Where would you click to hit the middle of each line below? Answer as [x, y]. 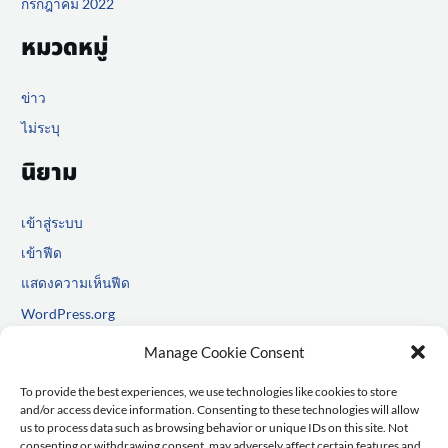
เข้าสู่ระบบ [52, 222]
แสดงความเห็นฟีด [76, 283]
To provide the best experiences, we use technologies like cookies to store [208, 391]
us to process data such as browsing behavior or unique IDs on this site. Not [214, 427]
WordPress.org [68, 313]
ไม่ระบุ [41, 128]
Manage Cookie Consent [224, 352]
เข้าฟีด [42, 253]
